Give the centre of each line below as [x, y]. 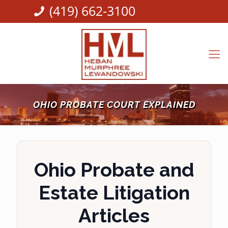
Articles [114, 216]
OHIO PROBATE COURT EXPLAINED [114, 105]
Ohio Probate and [114, 170]
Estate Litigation [114, 193]
